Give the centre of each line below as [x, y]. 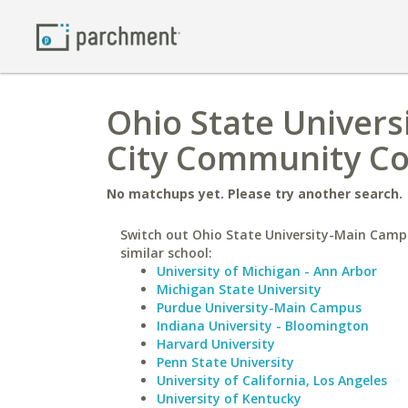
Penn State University [225, 362]
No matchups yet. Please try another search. [255, 194]
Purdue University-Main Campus [259, 307]
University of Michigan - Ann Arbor [267, 271]
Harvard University [216, 344]
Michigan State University [239, 289]
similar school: [166, 253]
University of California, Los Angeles [272, 380]
